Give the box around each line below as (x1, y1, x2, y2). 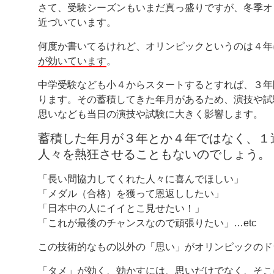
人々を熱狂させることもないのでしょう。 (38, 147, 270, 161)
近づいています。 (38, 17, 116, 28)
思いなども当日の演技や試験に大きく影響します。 (38, 108, 263, 119)
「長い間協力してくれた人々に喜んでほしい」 (38, 173, 243, 184)
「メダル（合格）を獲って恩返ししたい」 (38, 188, 224, 199)
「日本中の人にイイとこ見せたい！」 (38, 202, 204, 213)
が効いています (38, 55, 106, 66)
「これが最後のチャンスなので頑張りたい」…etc (38, 217, 256, 228)
